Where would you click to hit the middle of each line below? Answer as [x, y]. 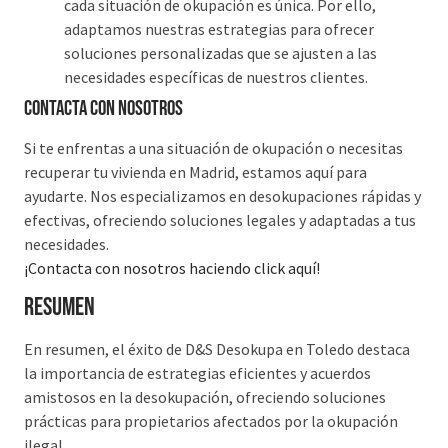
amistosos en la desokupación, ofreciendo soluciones [205, 397]
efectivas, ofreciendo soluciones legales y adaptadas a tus [220, 219]
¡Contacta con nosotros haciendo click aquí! [172, 267]
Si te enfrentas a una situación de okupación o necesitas [213, 147]
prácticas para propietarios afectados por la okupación [211, 421]
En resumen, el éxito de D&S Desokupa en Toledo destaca [217, 349]
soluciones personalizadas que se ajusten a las [220, 52]
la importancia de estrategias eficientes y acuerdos [197, 373]
